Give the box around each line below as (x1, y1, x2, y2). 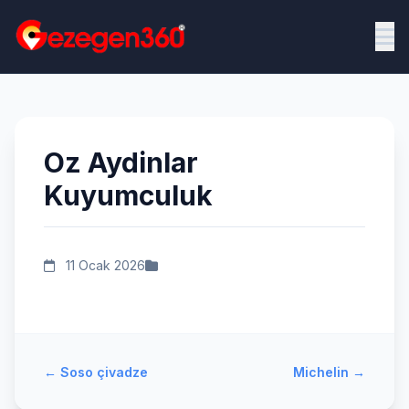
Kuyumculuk (44, 179, 213, 212)
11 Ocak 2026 (62, 257, 145, 273)
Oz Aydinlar (44, 146, 198, 179)
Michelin (293, 364, 349, 380)
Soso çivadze (60, 364, 148, 380)
